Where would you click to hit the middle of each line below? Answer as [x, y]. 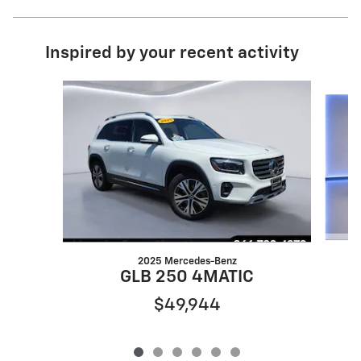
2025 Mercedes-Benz [187, 261]
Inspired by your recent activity [172, 53]
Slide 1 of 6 [52, 87]
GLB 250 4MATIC [187, 277]
